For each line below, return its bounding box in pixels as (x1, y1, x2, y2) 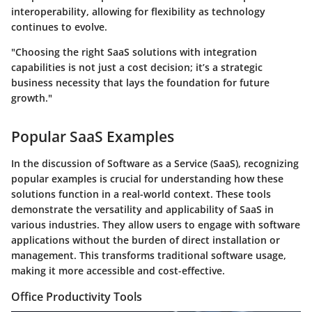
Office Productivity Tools (11, 288, 142, 304)
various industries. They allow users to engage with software (11, 217, 300, 231)
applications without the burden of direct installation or (11, 233, 280, 247)
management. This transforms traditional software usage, (11, 248, 286, 262)
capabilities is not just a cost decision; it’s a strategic (11, 61, 263, 75)
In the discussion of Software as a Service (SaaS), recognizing (11, 156, 299, 170)
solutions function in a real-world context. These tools (11, 187, 271, 201)
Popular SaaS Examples (11, 127, 174, 147)
